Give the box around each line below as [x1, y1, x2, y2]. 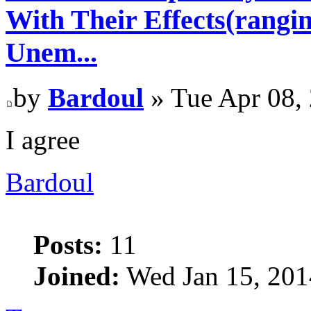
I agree [6, 125, 80, 155]
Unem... [6, 37, 97, 69]
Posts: [33, 230, 103, 260]
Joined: [33, 261, 120, 292]
